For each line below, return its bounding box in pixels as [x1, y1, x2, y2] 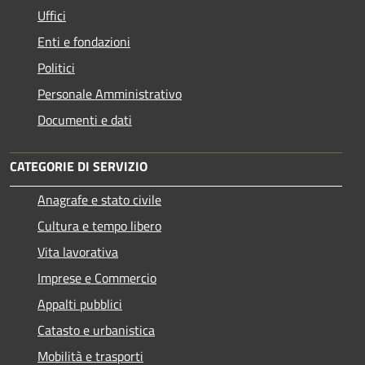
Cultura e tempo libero [37, 215, 161, 235]
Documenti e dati [37, 109, 132, 130]
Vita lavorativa [37, 241, 118, 262]
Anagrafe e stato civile [37, 189, 161, 209]
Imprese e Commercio [37, 267, 156, 288]
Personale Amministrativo [37, 83, 182, 103]
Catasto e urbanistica [37, 319, 155, 340]
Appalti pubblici [37, 293, 122, 314]
